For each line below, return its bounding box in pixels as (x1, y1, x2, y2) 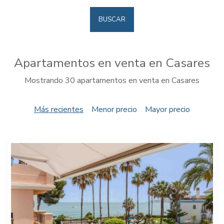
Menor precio (91, 104, 137, 115)
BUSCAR (98, 15, 125, 24)
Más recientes (34, 104, 83, 115)
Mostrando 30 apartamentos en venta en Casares (24, 75, 199, 86)
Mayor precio (145, 104, 190, 115)
